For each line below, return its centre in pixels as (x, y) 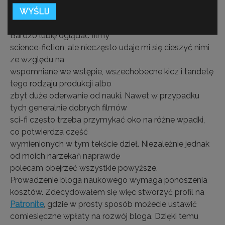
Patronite (27, 204)
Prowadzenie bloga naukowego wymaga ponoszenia (109, 180)
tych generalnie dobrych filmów (69, 108)
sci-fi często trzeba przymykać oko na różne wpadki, (107, 120)
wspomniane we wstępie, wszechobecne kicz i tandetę (112, 72)
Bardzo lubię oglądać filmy (60, 35)
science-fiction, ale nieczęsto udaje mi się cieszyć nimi (110, 47)
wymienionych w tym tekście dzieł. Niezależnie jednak (110, 144)
